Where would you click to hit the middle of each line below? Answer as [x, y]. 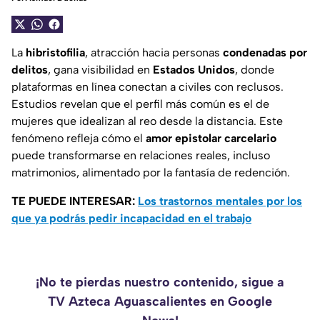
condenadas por [265, 53]
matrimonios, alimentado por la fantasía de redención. [151, 173]
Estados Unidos [194, 70]
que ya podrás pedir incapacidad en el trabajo [131, 219]
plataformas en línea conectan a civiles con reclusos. [147, 87]
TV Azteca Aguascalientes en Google [160, 302]
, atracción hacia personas [154, 53]
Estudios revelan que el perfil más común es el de [140, 104]
